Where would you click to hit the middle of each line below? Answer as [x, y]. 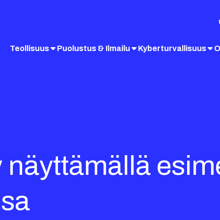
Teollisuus [29, 48]
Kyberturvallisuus [172, 48]
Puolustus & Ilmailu [94, 48]
